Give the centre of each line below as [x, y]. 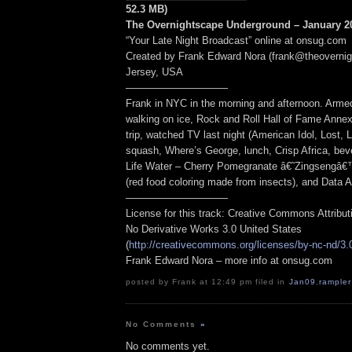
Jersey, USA [154, 72]
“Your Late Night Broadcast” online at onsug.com [236, 41]
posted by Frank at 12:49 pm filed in [207, 282]
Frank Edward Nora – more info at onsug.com [229, 261]
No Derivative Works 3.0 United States [214, 229]
